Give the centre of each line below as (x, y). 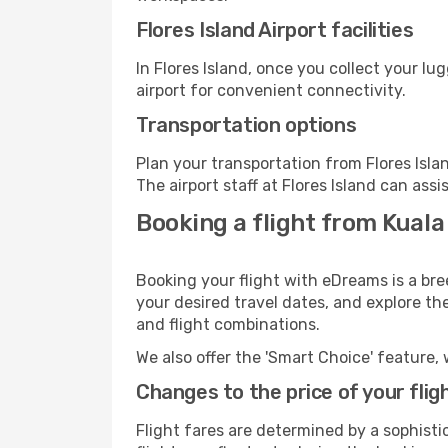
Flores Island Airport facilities (275, 30)
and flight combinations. (228, 324)
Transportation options (246, 125)
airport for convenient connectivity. (271, 90)
